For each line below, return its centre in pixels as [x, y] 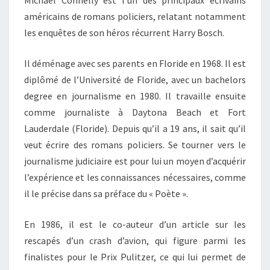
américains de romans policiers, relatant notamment [135, 16]
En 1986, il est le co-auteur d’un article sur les [135, 224]
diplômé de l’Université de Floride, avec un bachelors [135, 79]
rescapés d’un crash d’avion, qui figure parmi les [135, 240]
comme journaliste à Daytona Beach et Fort [135, 112]
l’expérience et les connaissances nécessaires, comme [135, 177]
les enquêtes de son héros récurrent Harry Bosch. [124, 32]
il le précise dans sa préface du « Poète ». [106, 193]
